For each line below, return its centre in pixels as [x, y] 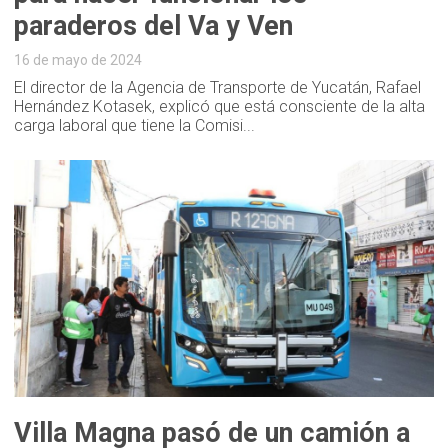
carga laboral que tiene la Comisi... [135, 125]
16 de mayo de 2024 [78, 59]
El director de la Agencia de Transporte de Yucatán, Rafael [218, 87]
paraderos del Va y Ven [154, 25]
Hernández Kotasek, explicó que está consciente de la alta [220, 106]
